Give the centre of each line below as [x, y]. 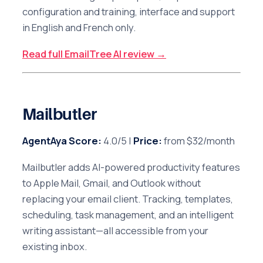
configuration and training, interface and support [129, 11]
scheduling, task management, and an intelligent [128, 215]
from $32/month [198, 141]
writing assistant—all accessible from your [115, 231]
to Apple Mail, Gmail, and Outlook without [112, 183]
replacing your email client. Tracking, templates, [128, 199]
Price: [148, 141]
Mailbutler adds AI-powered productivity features [131, 167]
